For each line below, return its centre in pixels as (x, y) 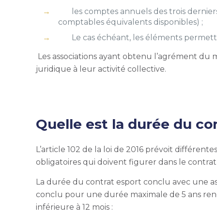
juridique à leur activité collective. (102, 69)
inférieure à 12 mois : (76, 207)
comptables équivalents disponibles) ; (131, 22)
